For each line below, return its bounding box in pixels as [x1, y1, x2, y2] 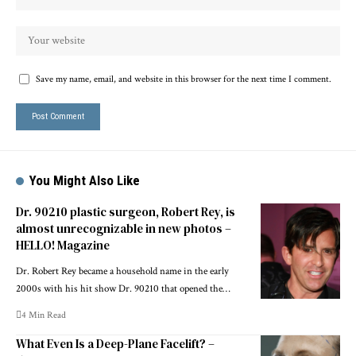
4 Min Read [21, 308, 66, 321]
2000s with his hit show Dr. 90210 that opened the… [16, 281, 230, 296]
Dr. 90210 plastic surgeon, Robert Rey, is [16, 203, 235, 220]
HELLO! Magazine [16, 236, 110, 253]
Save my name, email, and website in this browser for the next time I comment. [36, 72, 331, 85]
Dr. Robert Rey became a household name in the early [16, 264, 229, 278]
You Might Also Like [29, 172, 141, 188]
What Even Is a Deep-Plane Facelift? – [16, 335, 215, 352]
